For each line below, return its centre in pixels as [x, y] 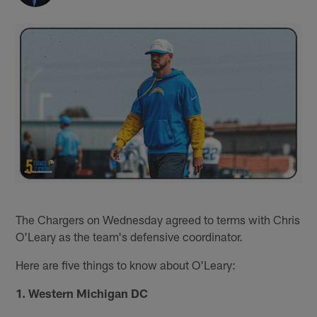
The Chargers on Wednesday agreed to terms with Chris [158, 219]
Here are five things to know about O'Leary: [126, 264]
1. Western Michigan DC [82, 293]
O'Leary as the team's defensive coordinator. [129, 236]
